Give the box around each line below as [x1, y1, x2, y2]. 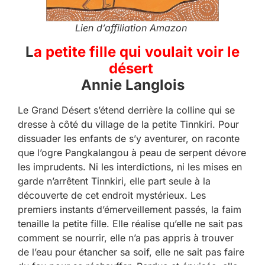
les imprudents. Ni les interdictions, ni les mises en [18, 160, 242, 173]
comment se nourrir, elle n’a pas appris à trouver [18, 231, 234, 244]
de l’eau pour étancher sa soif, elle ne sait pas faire [18, 245, 244, 258]
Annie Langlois [80, 76, 185, 93]
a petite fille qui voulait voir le [34, 43, 240, 60]
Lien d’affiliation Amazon [75, 21, 190, 34]
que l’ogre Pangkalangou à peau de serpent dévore [18, 146, 246, 159]
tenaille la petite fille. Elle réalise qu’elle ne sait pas [18, 217, 243, 230]
